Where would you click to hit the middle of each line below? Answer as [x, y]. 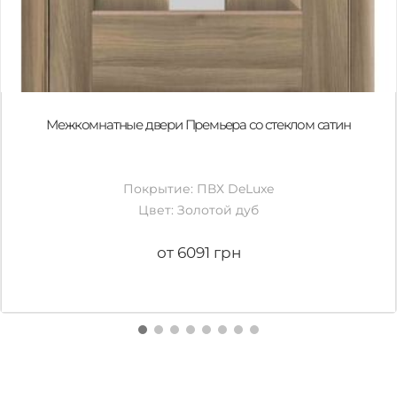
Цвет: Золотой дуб [198, 210]
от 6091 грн [198, 253]
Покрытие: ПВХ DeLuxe [198, 189]
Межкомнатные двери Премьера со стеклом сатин [198, 125]
